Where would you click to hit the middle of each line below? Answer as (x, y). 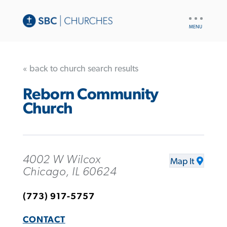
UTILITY (199, 15)
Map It (182, 161)
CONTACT (44, 220)
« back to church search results (80, 69)
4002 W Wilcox (62, 159)
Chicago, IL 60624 (70, 172)
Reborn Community (90, 95)
